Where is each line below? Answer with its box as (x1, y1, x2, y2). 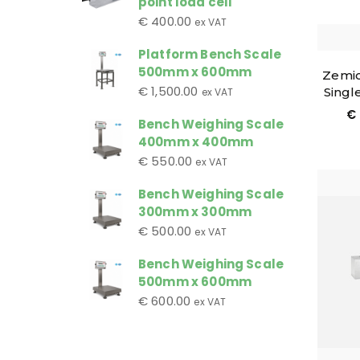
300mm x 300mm (138, 202, 252, 220)
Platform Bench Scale (138, 45, 281, 63)
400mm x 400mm (138, 133, 253, 150)
